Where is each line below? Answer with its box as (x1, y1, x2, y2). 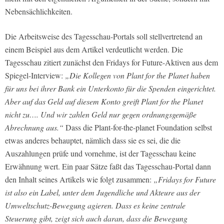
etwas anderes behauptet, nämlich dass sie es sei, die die (5, 135, 180, 146)
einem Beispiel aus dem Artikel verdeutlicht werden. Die (5, 44, 183, 55)
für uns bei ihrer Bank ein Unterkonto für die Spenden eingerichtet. (5, 83, 216, 94)
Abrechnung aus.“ (5, 122, 63, 133)
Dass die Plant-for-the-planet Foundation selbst (63, 122, 212, 133)
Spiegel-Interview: (5, 70, 65, 81)
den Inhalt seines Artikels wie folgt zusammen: (5, 174, 153, 185)
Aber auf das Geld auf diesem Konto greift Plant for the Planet (5, 96, 203, 107)
